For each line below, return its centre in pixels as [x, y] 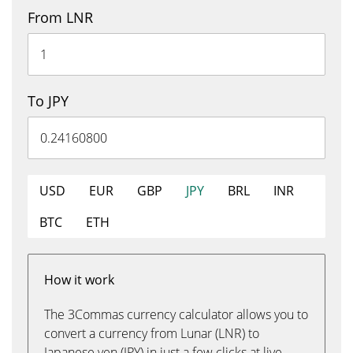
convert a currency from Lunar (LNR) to [152, 333]
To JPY [48, 101]
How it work [79, 280]
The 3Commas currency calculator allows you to [176, 314]
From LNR [60, 17]
